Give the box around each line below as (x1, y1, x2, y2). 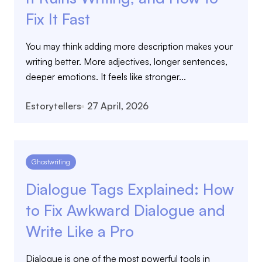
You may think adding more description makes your (26, 40, 233, 52)
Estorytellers (26, 100, 81, 112)
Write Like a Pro (26, 222, 134, 240)
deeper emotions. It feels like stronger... (26, 71, 186, 82)
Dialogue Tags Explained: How (26, 180, 234, 198)
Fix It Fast (26, 9, 90, 28)
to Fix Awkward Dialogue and (26, 201, 225, 219)
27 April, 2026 (87, 100, 149, 112)
